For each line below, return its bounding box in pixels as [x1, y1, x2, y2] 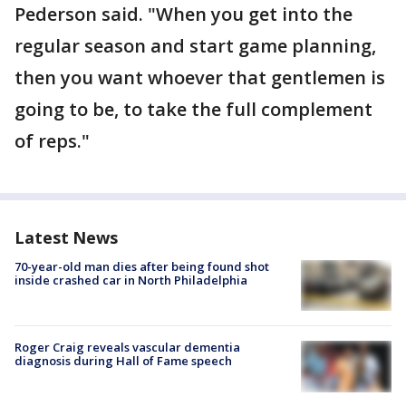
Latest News [14, 227, 118, 248]
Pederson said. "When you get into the [14, 2, 353, 26]
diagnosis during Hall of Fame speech [14, 353, 232, 370]
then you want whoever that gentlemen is [14, 65, 385, 90]
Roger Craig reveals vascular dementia [14, 339, 240, 356]
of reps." [14, 129, 90, 153]
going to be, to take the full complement [14, 97, 372, 121]
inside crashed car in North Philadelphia [14, 272, 247, 288]
